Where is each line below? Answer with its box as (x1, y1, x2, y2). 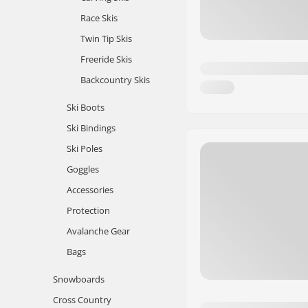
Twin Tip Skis (80, 32, 132, 45)
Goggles (67, 163, 99, 175)
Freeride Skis (80, 53, 132, 65)
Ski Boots (67, 101, 104, 113)
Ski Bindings (67, 122, 115, 134)
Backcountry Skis (80, 74, 150, 86)
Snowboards (53, 273, 104, 285)
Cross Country (53, 294, 111, 306)
